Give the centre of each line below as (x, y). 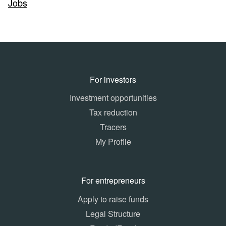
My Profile (113, 141)
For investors (113, 79)
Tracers (113, 127)
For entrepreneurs (113, 181)
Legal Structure (113, 214)
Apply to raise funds (113, 199)
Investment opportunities (113, 98)
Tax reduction (113, 112)
